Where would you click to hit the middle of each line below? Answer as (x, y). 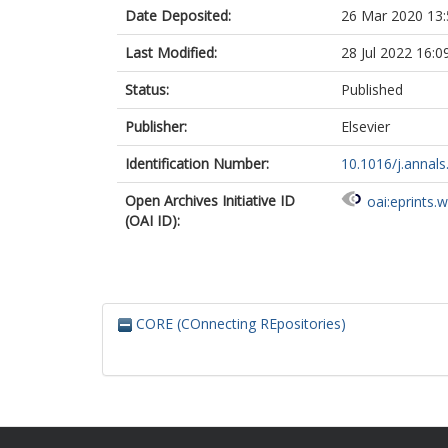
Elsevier (365, 126)
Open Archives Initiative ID (210, 200)
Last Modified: (171, 52)
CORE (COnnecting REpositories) (239, 323)
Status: (147, 89)
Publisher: (156, 126)
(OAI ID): (152, 220)
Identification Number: (197, 163)
